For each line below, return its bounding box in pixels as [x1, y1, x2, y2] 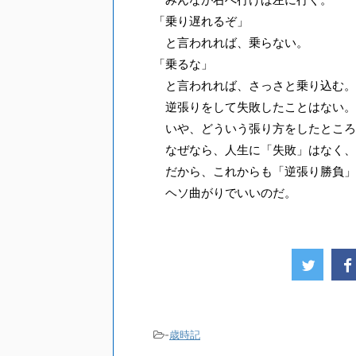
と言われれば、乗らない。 [153, 35, 308, 50]
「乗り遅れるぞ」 [153, 14, 249, 29]
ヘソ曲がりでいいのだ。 [153, 185, 296, 200]
